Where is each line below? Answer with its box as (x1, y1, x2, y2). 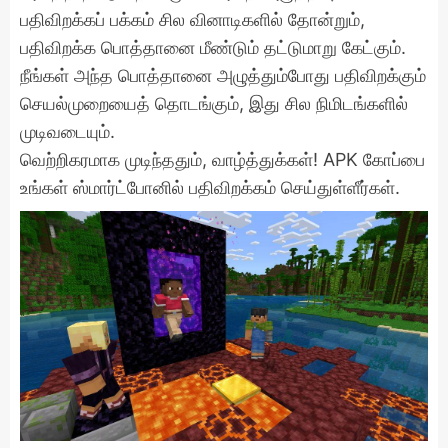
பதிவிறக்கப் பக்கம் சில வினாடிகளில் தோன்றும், (20, 8, 365, 30)
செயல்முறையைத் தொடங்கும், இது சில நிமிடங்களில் (20, 92, 408, 114)
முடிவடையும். (20, 120, 115, 142)
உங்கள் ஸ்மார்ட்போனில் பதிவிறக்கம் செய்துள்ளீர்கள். (20, 176, 400, 198)
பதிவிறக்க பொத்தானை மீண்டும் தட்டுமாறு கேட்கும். (20, 36, 406, 58)
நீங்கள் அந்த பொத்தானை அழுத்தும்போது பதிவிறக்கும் (20, 64, 426, 86)
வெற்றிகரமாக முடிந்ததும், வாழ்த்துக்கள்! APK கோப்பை (20, 148, 425, 170)
